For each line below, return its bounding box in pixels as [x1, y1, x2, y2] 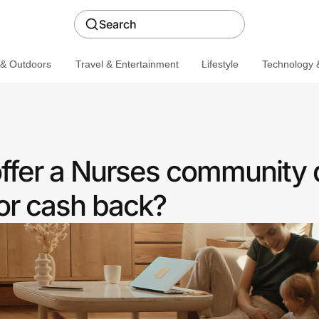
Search [99, 17, 137, 31]
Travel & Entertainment [75, 58, 179, 70]
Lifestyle [201, 58, 239, 70]
